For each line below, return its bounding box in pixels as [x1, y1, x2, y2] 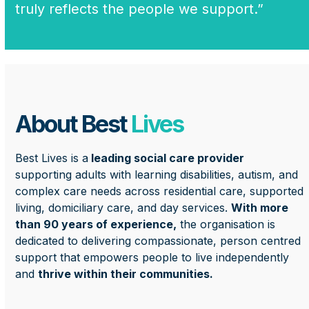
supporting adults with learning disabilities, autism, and [15, 168, 299, 182]
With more [231, 201, 289, 215]
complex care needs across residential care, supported [15, 184, 304, 199]
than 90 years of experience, [15, 217, 177, 232]
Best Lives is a [15, 151, 89, 166]
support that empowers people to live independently [15, 250, 290, 265]
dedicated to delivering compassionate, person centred [15, 234, 301, 248]
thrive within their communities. [38, 267, 214, 281]
